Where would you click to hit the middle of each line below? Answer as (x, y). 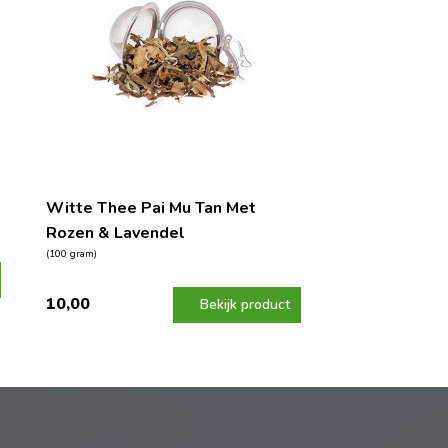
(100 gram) (71, 253)
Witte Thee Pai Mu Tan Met (150, 207)
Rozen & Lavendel (115, 232)
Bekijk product (244, 304)
